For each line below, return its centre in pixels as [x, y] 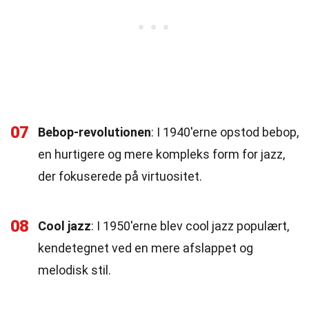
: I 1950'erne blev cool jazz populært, [190, 226]
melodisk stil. [74, 270]
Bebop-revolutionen [94, 132]
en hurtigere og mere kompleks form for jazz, [161, 154]
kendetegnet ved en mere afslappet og [146, 248]
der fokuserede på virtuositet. [120, 176]
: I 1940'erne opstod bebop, [225, 132]
